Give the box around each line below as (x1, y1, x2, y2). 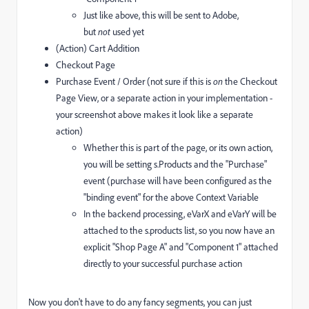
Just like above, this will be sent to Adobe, (83, 9, 239, 22)
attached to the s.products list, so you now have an (83, 224, 275, 237)
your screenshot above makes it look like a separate (56, 108, 253, 121)
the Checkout (225, 75, 277, 88)
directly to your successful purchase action (83, 257, 242, 270)
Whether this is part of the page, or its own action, (83, 141, 272, 154)
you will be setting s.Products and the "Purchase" (83, 158, 267, 171)
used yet (112, 26, 144, 39)
